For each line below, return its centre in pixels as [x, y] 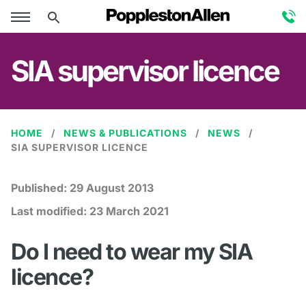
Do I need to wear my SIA [131, 252]
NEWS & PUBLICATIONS [125, 133]
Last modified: [50, 211]
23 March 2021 [129, 211]
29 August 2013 [112, 188]
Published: [40, 188]
